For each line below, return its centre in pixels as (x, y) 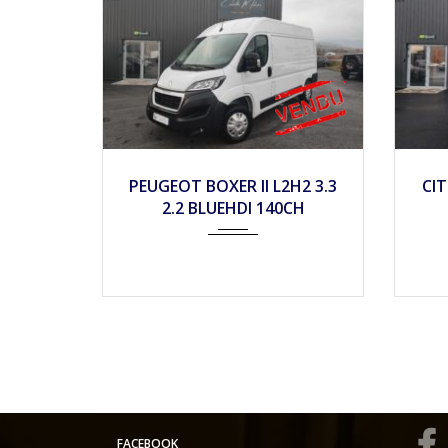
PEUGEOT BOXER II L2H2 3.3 (233, 185)
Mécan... (250, 167)
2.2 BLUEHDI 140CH (233, 207)
